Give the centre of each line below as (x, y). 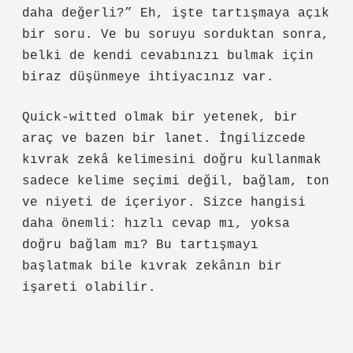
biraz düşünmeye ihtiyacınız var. (148, 77)
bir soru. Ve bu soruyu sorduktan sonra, (176, 35)
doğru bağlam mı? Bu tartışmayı (140, 245)
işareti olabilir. (89, 288)
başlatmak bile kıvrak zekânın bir (152, 266)
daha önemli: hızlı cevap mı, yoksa (156, 224)
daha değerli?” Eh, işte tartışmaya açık (176, 13)
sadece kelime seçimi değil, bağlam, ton (176, 181)
